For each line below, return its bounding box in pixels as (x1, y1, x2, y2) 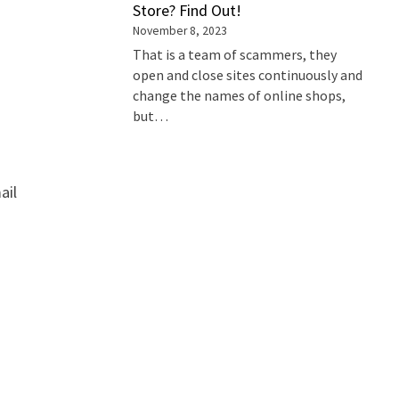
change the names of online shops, (133, 87, 346, 105)
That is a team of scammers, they (133, 46, 338, 64)
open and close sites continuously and (133, 67, 363, 85)
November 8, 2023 (133, 22, 228, 38)
